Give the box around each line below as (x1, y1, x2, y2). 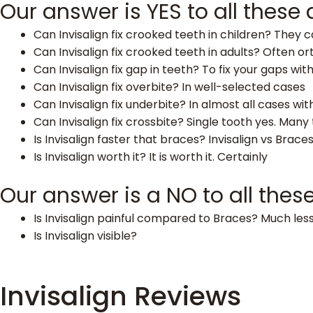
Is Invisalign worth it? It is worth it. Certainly (34, 149, 268, 166)
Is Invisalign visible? (34, 228, 137, 245)
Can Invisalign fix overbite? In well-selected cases (34, 79, 305, 96)
